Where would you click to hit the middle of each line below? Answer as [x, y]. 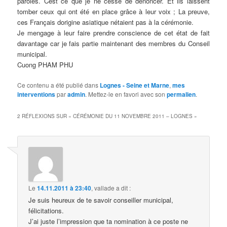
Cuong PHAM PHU [45, 65]
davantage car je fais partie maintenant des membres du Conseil [113, 43]
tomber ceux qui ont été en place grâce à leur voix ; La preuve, [113, 11]
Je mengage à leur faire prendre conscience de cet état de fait [113, 33]
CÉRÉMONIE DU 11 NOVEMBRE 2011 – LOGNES [133, 116]
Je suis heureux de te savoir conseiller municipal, [101, 200]
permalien [181, 94]
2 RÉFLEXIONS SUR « [45, 116]
